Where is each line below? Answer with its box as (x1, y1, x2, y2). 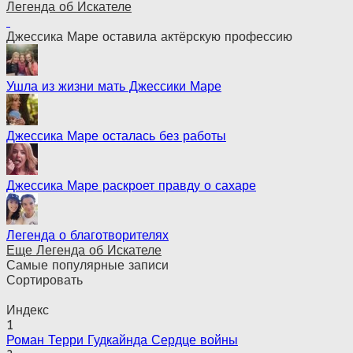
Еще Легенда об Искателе (6, 242, 162, 258)
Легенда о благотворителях (6, 227, 169, 243)
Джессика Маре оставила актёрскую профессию (6, 28, 292, 44)
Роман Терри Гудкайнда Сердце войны (6, 332, 238, 347)
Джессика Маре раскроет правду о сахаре (6, 177, 256, 193)
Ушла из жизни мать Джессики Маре (6, 78, 221, 94)
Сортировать (6, 272, 83, 288)
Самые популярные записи (6, 257, 169, 273)
